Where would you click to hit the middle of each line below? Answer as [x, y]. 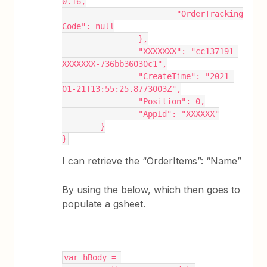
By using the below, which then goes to [151, 190]
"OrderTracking [119, 14]
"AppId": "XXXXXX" [179, 114]
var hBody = [90, 257]
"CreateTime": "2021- [100, 76]
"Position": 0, [172, 101]
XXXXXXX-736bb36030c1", [115, 64]
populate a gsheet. [105, 204]
